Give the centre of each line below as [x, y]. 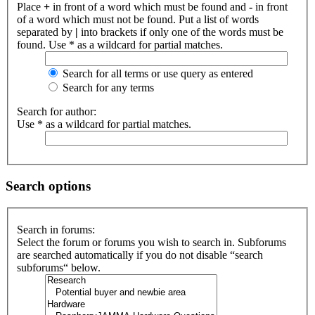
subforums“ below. [59, 268]
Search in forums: [56, 230]
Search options [48, 186]
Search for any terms [107, 88]
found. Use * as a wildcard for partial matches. [120, 45]
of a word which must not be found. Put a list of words [138, 20]
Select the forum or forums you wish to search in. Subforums [152, 243]
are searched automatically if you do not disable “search [140, 255]
